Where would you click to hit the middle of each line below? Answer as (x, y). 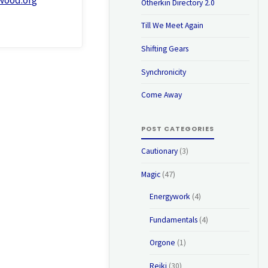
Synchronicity (163, 72)
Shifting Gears (165, 48)
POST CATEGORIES (177, 129)
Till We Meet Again (172, 26)
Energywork (170, 197)
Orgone (162, 243)
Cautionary (159, 151)
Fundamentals (173, 220)
